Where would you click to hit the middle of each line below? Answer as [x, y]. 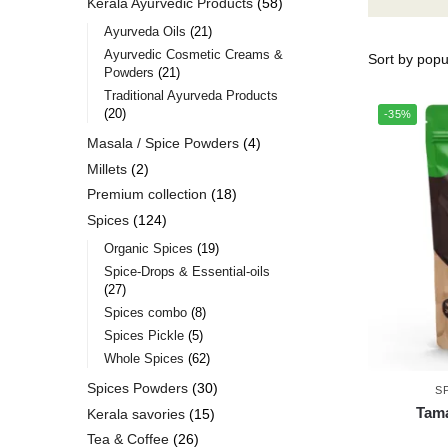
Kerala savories [136, 413]
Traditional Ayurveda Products [190, 96]
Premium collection [147, 194]
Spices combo [145, 313]
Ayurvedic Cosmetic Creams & [193, 55]
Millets [107, 168]
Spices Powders [137, 388]
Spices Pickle [143, 336]
